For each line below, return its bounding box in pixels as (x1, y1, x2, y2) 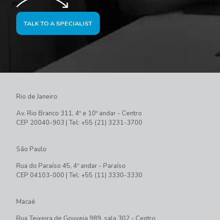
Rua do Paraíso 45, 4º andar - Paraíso (16, 161, 126, 170)
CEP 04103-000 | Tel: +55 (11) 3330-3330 (16, 170, 142, 180)
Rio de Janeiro (16, 92, 57, 101)
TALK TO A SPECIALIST (24, 19, 92, 27)
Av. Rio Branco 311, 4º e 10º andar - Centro (16, 109, 142, 118)
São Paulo (16, 144, 47, 154)
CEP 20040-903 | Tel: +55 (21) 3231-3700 (16, 118, 142, 127)
